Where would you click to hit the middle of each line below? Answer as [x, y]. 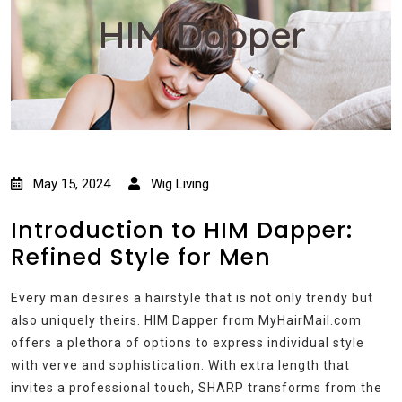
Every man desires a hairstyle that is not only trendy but [192, 297]
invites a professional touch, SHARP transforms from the [197, 387]
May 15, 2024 [72, 184]
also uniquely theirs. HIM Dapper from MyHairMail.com [186, 320]
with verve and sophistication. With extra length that [180, 365]
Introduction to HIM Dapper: [182, 230]
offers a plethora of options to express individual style [188, 342]
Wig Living [178, 184]
